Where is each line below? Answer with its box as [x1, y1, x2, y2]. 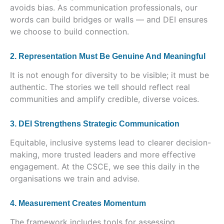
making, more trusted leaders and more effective [10, 149, 195, 159]
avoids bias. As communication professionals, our [10, 2, 197, 12]
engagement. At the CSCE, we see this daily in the [10, 161, 199, 171]
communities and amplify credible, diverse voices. [10, 93, 199, 104]
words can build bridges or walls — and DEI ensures [10, 14, 207, 24]
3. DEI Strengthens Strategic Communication [10, 119, 179, 128]
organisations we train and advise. [10, 173, 139, 183]
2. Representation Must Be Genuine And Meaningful [10, 51, 205, 60]
